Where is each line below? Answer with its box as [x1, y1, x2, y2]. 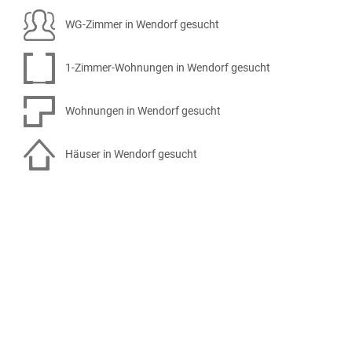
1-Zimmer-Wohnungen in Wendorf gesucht [63, 60, 270, 74]
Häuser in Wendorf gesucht [63, 147, 197, 160]
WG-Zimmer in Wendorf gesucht [63, 17, 219, 31]
